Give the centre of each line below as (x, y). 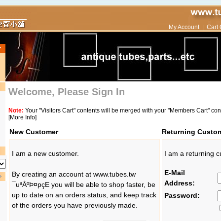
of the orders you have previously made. (75, 205)
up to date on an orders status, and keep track (84, 195)
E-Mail (175, 173)
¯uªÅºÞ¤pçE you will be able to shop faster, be (84, 184)
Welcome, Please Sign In (67, 92)
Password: (182, 195)
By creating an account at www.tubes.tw (74, 174)
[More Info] (22, 117)
